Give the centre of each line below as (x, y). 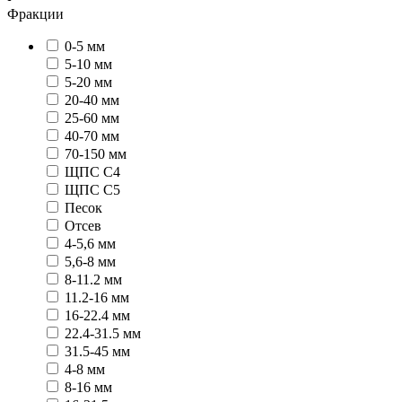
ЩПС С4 (92, 171)
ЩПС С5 (92, 189)
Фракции (35, 13)
